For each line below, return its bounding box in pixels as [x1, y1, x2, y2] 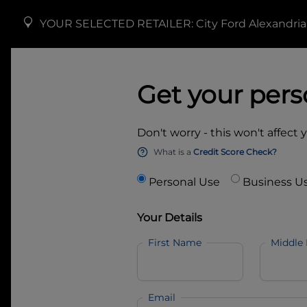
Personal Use [149, 175, 220, 188]
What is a [153, 147, 191, 157]
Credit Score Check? [193, 147, 277, 157]
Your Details [137, 211, 202, 224]
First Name [148, 236, 201, 249]
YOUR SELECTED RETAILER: [40, 17, 196, 30]
